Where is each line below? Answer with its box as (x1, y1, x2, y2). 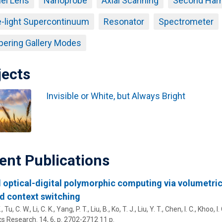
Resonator (103, 16, 144, 27)
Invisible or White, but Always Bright (46, 90, 185, 101)
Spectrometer (158, 16, 214, 27)
